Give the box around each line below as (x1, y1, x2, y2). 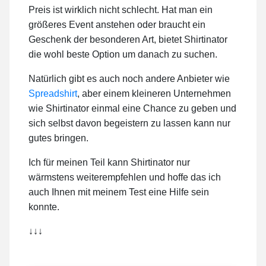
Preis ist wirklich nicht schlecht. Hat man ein (28, 5, 213, 15)
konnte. (28, 202, 59, 213)
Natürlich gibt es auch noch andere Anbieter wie (28, 74, 230, 84)
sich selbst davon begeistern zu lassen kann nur (28, 118, 230, 129)
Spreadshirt (28, 88, 77, 99)
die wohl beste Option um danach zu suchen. (28, 49, 217, 60)
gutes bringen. (28, 133, 88, 144)
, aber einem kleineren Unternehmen (77, 88, 231, 99)
